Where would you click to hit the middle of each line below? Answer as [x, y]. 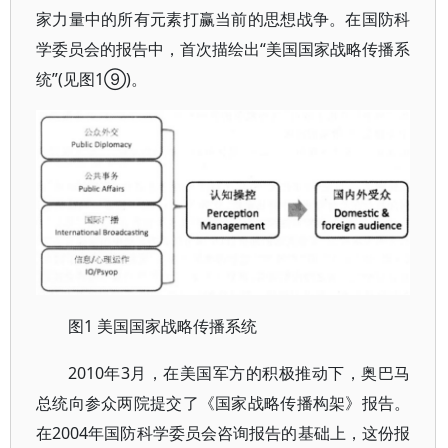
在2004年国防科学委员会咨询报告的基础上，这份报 [223, 433]
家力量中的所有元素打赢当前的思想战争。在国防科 [223, 19]
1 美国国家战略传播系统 [170, 326]
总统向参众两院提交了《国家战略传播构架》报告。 [223, 403]
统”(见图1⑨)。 [91, 79]
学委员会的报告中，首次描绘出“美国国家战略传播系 [223, 49]
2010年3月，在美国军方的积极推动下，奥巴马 [239, 373]
